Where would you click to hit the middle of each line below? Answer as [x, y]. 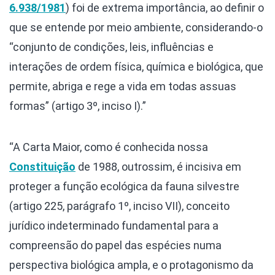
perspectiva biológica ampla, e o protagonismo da [131, 265]
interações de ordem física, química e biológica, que [136, 66]
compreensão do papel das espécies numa [115, 245]
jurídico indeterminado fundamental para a [114, 225]
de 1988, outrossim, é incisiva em [158, 166]
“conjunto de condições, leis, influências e [111, 47]
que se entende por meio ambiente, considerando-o [136, 27]
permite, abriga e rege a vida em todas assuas [123, 86]
